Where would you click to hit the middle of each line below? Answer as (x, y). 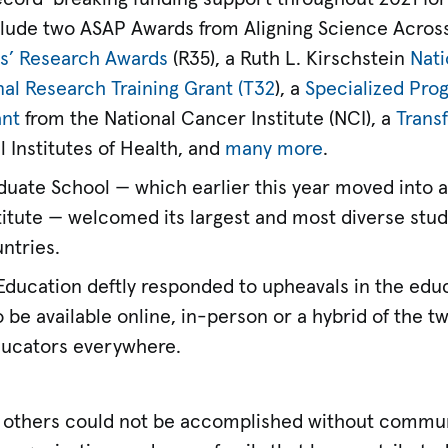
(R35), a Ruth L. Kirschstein (289, 59)
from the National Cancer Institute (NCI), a (208, 119)
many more (274, 149)
